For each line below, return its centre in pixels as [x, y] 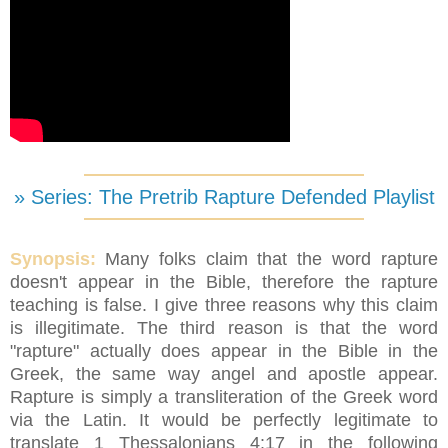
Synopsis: [53, 259]
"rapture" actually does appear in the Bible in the [224, 351]
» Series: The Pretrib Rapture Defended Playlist [224, 197]
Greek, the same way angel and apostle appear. [224, 374]
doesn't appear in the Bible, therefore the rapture [224, 282]
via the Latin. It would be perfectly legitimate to [224, 420]
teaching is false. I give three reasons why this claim [224, 305]
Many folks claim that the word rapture [271, 259]
